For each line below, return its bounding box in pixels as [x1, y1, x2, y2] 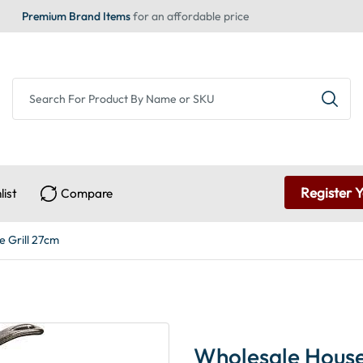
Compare [61, 185, 113, 201]
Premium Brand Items [22, 9, 130, 23]
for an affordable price [130, 9, 250, 23]
